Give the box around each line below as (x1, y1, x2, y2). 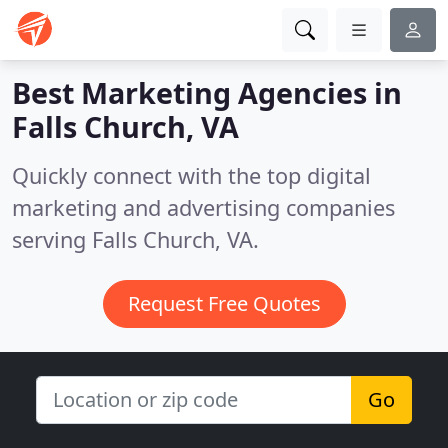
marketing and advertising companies (12, 193, 395, 222)
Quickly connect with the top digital (12, 161, 371, 190)
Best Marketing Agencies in (12, 73, 402, 112)
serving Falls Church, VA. (12, 225, 259, 254)
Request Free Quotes (127, 290, 321, 317)
